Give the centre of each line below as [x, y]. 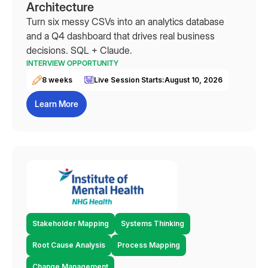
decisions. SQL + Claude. [79, 50]
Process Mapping [149, 245]
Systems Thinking [153, 223]
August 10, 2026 [194, 80]
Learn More [57, 104]
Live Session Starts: [129, 80]
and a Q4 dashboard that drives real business [121, 36]
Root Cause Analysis [69, 245]
